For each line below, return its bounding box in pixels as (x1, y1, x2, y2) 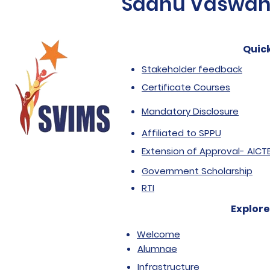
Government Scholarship (142, 165, 253, 177)
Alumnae (137, 242, 177, 255)
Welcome (137, 228, 180, 240)
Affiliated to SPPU (142, 127, 221, 139)
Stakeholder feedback (142, 63, 242, 75)
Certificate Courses (142, 81, 230, 93)
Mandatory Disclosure (142, 105, 239, 118)
